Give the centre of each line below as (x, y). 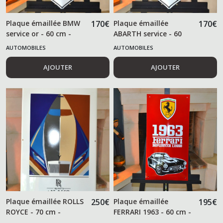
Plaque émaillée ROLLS (45, 202)
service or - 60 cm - (39, 33)
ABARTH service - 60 (148, 33)
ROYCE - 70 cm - (33, 212)
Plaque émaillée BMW (43, 23)
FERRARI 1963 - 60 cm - (153, 212)
